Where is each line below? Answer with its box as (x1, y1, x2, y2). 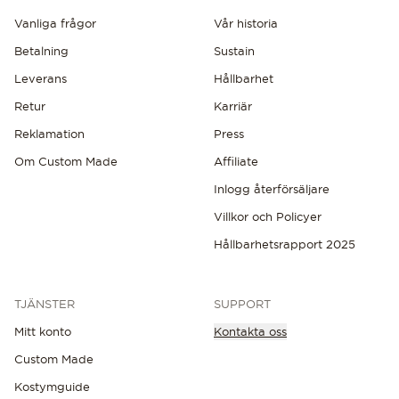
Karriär (214, 98, 252, 113)
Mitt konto (14, 323, 71, 338)
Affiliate (214, 153, 258, 168)
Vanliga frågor (14, 15, 96, 30)
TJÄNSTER (14, 296, 75, 311)
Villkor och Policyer (214, 208, 322, 224)
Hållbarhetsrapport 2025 (214, 236, 355, 251)
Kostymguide (14, 379, 90, 394)
